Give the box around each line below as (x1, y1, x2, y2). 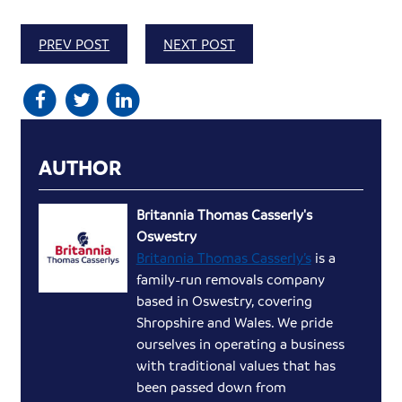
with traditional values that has (135, 356, 336, 375)
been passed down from (135, 378, 286, 397)
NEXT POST (163, 34, 236, 53)
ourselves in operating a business (135, 335, 345, 354)
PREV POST (39, 34, 110, 53)
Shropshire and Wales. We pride (135, 313, 333, 332)
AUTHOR (39, 154, 123, 181)
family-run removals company (135, 270, 325, 289)
